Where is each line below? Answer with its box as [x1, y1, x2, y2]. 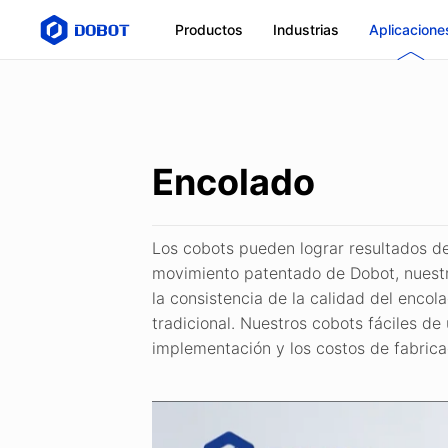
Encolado [152, 160, 315, 204]
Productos [175, 21, 243, 38]
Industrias [273, 21, 339, 38]
